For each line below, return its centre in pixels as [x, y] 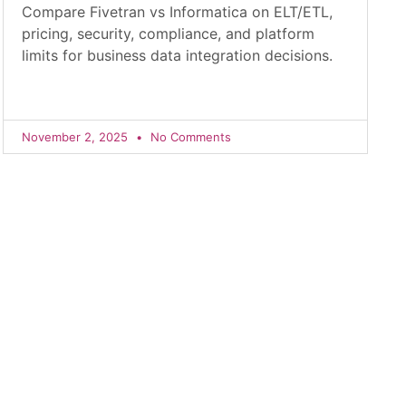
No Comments [188, 137]
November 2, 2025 [76, 137]
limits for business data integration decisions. [177, 55]
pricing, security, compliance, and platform [168, 34]
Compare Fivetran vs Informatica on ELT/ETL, [177, 12]
